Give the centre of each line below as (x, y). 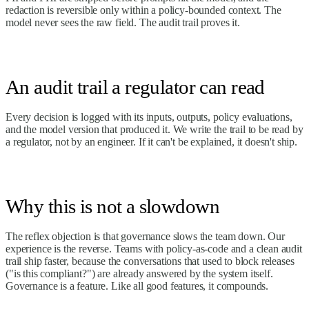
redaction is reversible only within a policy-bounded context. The (143, 10)
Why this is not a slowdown (113, 206)
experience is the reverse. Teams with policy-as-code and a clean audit (154, 249)
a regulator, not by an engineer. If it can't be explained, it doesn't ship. (151, 141)
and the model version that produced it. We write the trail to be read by (154, 129)
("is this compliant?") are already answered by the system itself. (139, 274)
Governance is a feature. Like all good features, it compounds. (137, 286)
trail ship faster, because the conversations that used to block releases (150, 261)
